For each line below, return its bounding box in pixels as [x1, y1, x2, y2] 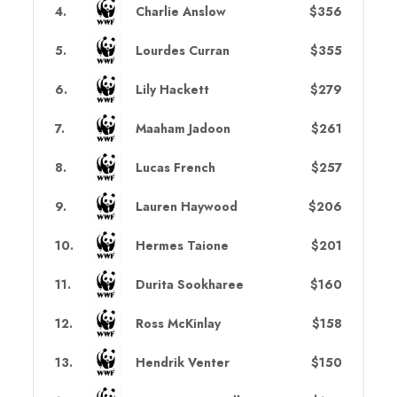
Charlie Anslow [135, 2, 226, 20]
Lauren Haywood [135, 197, 237, 215]
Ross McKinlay [135, 314, 221, 332]
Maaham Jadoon [135, 119, 230, 137]
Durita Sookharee [135, 275, 244, 293]
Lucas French [135, 158, 215, 176]
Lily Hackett [135, 80, 209, 98]
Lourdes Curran [135, 41, 230, 59]
